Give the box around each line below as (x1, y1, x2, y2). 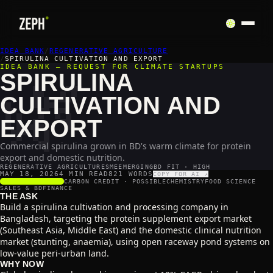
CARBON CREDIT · (64, 178, 132, 185)
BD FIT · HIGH (154, 163, 211, 170)
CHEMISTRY (166, 178, 205, 185)
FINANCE (43, 185, 73, 191)
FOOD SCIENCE (205, 178, 256, 185)
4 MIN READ (59, 170, 109, 178)
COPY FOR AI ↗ (153, 171, 209, 177)
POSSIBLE (132, 178, 166, 185)
